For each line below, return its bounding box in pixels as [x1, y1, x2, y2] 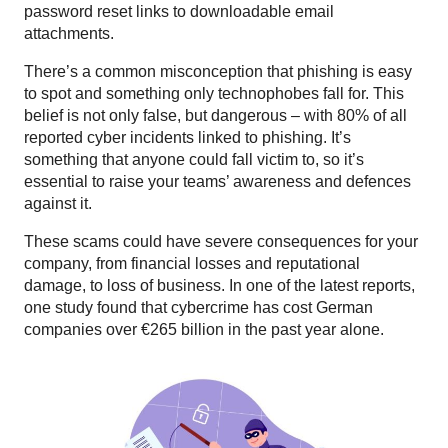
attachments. [24, 25, 114, 43]
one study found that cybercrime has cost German [24, 299, 373, 317]
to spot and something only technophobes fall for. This [24, 85, 404, 103]
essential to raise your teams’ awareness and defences [24, 173, 411, 191]
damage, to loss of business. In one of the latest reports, [24, 277, 415, 295]
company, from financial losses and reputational [24, 255, 360, 273]
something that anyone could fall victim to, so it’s [24, 151, 364, 169]
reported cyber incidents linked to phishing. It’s [24, 129, 351, 147]
